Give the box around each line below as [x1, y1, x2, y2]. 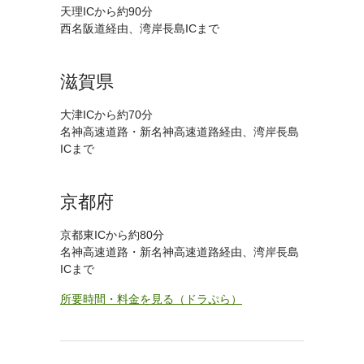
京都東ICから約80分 [60, 227, 164, 241]
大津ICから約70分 [60, 107, 153, 121]
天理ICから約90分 [60, 4, 153, 18]
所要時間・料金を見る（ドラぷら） [60, 292, 242, 305]
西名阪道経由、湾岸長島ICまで [60, 21, 219, 35]
